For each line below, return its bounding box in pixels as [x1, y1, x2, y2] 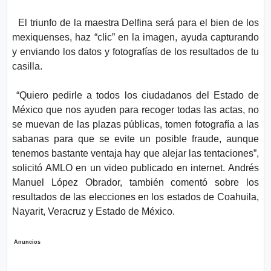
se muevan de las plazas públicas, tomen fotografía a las [12, 119, 259, 129]
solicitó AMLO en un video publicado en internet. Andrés [12, 163, 259, 173]
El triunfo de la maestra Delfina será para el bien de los [15, 18, 259, 28]
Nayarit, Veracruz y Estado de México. [12, 206, 175, 217]
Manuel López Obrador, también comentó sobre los [12, 177, 259, 188]
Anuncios [12, 239, 41, 245]
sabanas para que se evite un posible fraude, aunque [12, 134, 259, 144]
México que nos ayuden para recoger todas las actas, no [12, 105, 259, 115]
